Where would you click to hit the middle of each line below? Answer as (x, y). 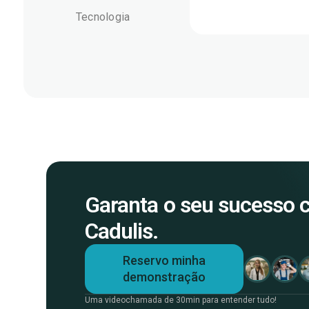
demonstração (165, 277)
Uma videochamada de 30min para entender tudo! (181, 300)
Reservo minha (165, 260)
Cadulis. (122, 231)
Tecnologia (103, 17)
